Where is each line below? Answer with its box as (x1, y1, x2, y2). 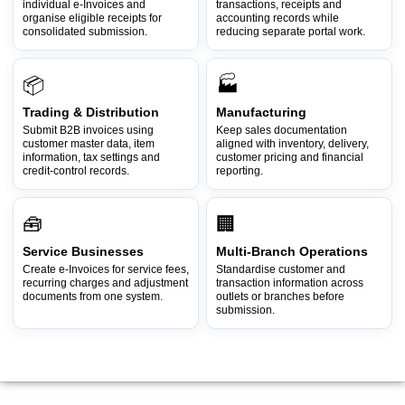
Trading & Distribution (23, 106, 159, 120)
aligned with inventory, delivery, (216, 138, 369, 150)
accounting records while (216, 13, 339, 24)
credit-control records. (23, 165, 129, 177)
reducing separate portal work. (216, 26, 365, 38)
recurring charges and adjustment (23, 278, 188, 289)
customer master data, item (23, 138, 155, 150)
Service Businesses (23, 245, 144, 259)
